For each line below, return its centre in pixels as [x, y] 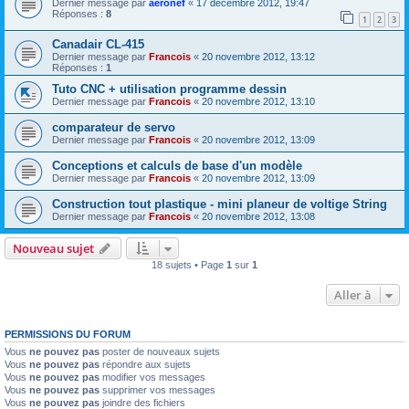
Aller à [353, 294]
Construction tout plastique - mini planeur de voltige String [220, 204]
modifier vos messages [152, 377]
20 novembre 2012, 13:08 [258, 216]
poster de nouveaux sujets [160, 351]
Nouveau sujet [53, 248]
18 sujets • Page [189, 264]
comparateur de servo [114, 127]
